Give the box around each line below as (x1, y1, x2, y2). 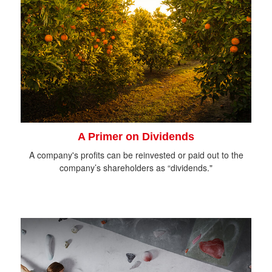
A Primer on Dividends (78, 131, 194, 143)
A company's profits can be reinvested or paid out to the (29, 149, 243, 161)
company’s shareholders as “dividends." (59, 161, 212, 174)
